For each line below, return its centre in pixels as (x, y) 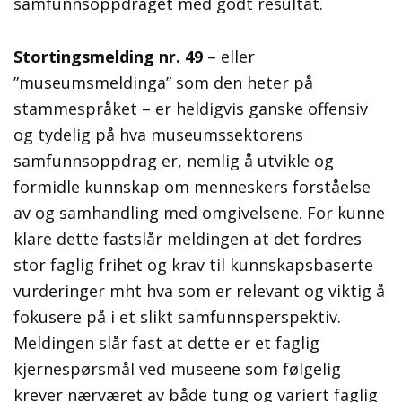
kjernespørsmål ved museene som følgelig (177, 369)
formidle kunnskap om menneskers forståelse (192, 187)
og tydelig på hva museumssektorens (158, 135)
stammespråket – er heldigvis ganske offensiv (191, 109)
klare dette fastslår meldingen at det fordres (188, 239)
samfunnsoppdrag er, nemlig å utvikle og (174, 161)
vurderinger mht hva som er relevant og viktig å (199, 291)
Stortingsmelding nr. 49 (108, 57)
